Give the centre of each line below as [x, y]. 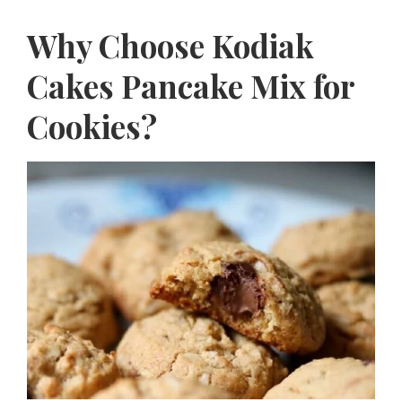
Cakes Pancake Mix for [191, 86]
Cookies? [92, 127]
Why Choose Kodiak [170, 46]
